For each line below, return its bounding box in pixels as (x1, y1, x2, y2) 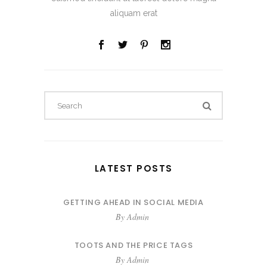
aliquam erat (110, 8, 157, 18)
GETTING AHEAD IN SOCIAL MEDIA (63, 197, 204, 209)
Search (133, 93, 159, 103)
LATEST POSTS (94, 162, 173, 175)
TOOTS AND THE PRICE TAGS (74, 240, 193, 252)
